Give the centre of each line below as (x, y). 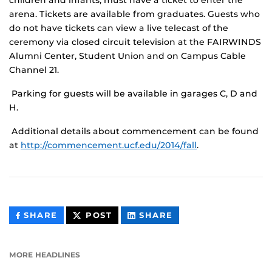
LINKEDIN (196, 242)
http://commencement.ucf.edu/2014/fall (109, 145)
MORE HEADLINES (45, 255)
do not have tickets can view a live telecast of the (119, 28)
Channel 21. (34, 70)
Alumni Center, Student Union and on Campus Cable (127, 56)
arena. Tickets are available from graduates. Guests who (134, 14)
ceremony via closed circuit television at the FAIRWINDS (135, 42)
